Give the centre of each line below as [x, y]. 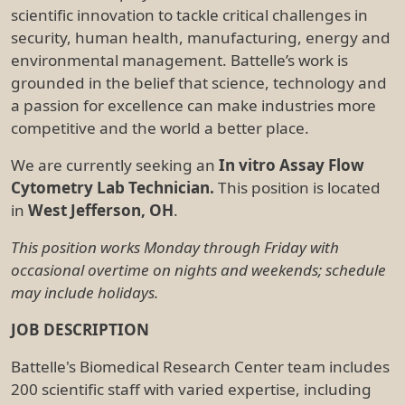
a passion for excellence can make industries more [193, 105]
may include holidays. [85, 292]
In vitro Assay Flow [292, 165]
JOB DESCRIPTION [80, 329]
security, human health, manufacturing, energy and [201, 37]
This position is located [299, 187]
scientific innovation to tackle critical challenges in [189, 14]
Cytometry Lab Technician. [114, 187]
